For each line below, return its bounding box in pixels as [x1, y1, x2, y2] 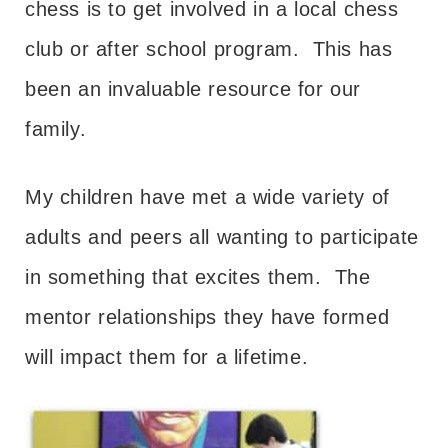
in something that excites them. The [25, 265, 371, 288]
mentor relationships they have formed [25, 305, 390, 328]
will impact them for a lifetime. [25, 345, 309, 368]
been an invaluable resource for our [25, 77, 362, 100]
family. [25, 117, 87, 140]
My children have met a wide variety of [25, 185, 390, 208]
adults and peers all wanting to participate [25, 225, 419, 248]
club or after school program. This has [25, 37, 393, 60]
